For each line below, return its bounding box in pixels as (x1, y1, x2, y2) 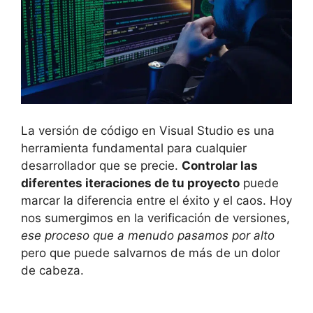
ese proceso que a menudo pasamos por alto (21, 228, 275, 242)
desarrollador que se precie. (21, 158, 182, 173)
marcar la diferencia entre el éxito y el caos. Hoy (21, 193, 292, 208)
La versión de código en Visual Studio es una (21, 123, 275, 138)
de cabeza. (21, 263, 84, 277)
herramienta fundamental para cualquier (21, 140, 247, 155)
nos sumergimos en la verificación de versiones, (21, 210, 290, 225)
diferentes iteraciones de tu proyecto (21, 175, 240, 190)
